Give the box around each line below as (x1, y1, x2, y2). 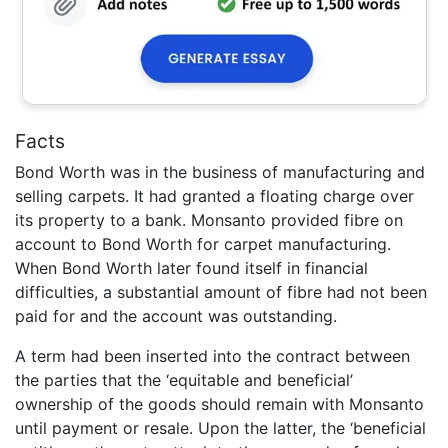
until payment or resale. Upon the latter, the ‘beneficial (15, 418, 426, 439)
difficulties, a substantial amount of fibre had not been (15, 282, 427, 303)
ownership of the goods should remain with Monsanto (15, 394, 424, 415)
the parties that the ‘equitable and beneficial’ (15, 370, 353, 391)
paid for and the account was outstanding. (15, 306, 337, 327)
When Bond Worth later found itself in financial (15, 258, 368, 279)
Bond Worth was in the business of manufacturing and (15, 162, 425, 183)
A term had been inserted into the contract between (15, 346, 410, 367)
